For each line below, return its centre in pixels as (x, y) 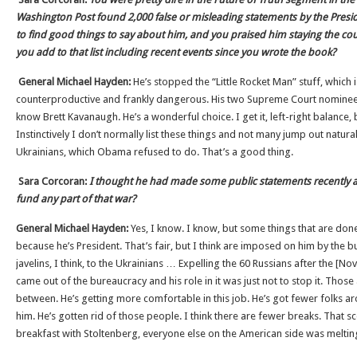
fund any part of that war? (76, 199)
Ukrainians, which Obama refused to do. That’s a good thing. (155, 152)
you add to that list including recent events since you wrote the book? (176, 52)
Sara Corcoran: (54, 181)
